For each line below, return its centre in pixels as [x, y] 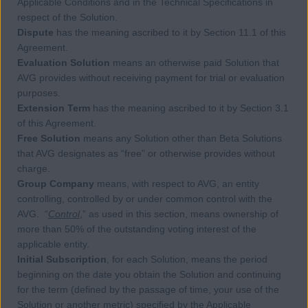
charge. [34, 168]
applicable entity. [53, 244]
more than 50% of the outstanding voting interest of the [137, 229]
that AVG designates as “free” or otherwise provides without [146, 153]
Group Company [56, 183]
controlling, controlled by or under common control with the [145, 198]
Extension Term [54, 108]
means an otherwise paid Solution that [195, 62]
